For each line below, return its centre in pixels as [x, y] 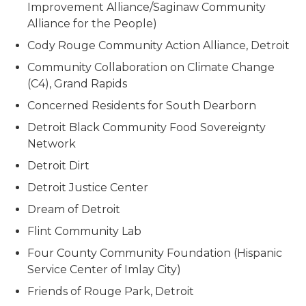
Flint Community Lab [84, 232]
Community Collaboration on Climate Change [151, 68]
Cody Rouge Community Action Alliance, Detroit [158, 46]
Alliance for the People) [92, 24]
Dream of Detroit [74, 210]
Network [52, 144]
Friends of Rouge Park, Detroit [111, 292]
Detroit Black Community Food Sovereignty [147, 128]
